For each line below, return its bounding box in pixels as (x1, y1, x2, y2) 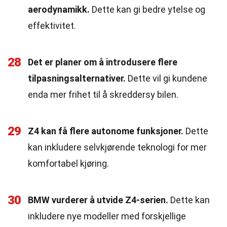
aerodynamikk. (28, 4, 90, 15)
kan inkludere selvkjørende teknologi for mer (28, 142, 207, 153)
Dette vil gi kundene (126, 73, 207, 84)
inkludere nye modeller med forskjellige (28, 211, 186, 221)
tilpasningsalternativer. (28, 73, 126, 84)
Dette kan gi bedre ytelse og (90, 4, 205, 15)
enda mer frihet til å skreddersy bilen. (28, 89, 178, 100)
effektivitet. (28, 20, 76, 31)
